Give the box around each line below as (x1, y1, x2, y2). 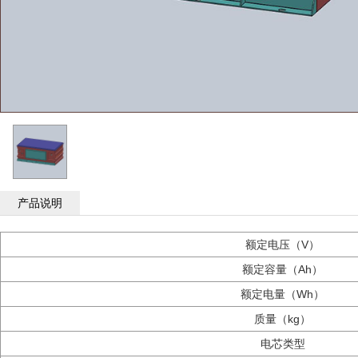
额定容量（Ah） (242, 263, 323, 276)
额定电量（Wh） (241, 288, 324, 300)
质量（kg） (254, 312, 311, 325)
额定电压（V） (245, 238, 320, 251)
